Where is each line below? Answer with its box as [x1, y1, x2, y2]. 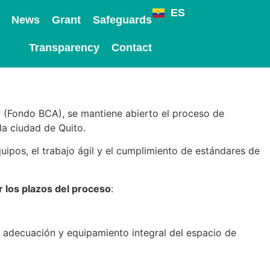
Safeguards [92, 14, 152, 26]
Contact [111, 42, 152, 54]
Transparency [28, 42, 99, 54]
